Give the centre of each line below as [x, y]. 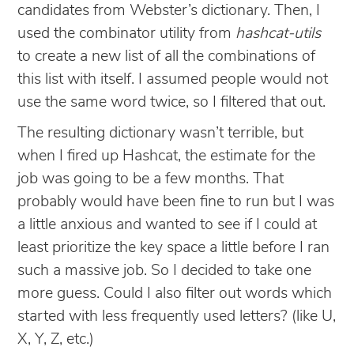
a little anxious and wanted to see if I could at [167, 225]
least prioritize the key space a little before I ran [173, 248]
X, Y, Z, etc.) [56, 339]
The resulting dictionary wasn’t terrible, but [160, 133]
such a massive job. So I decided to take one [164, 271]
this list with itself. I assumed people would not [173, 79]
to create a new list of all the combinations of [166, 56]
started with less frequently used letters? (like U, [177, 316]
